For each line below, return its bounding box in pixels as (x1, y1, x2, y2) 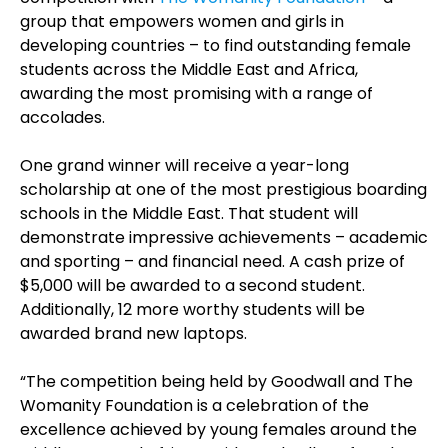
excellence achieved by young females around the (20, 418, 417, 441)
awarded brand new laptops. (20, 322, 247, 345)
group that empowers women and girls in (20, 10, 344, 33)
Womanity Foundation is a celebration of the (20, 394, 369, 417)
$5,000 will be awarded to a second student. (20, 274, 365, 297)
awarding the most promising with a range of (20, 82, 373, 105)
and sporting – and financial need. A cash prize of (20, 250, 405, 273)
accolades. (20, 106, 105, 129)
